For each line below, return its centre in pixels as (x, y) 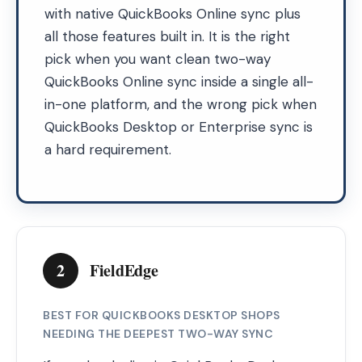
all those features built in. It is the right (167, 36)
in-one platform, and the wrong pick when (181, 104)
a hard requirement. (108, 149)
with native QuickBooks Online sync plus (173, 14)
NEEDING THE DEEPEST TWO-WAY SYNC (158, 334)
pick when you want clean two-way (158, 59)
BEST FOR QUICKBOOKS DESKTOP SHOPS (162, 315)
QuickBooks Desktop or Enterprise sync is (179, 127)
